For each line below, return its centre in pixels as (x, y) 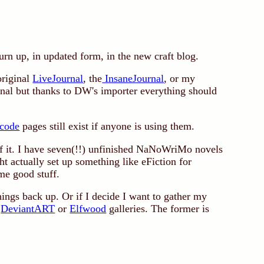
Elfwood (88, 209)
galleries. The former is (158, 209)
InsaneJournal (133, 79)
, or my (180, 79)
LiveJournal (58, 79)
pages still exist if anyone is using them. (107, 126)
